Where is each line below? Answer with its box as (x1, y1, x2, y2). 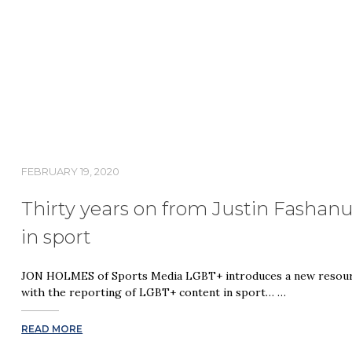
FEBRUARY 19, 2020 (21, 165, 120, 178)
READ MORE (21, 322, 83, 335)
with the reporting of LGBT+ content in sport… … (21, 285, 287, 300)
